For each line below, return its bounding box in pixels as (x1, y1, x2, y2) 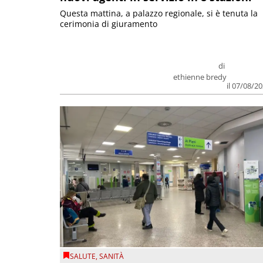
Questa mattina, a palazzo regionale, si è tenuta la (60, 7, 258, 19)
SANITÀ (99, 251, 124, 262)
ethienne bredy (173, 71, 227, 82)
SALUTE (70, 251, 96, 262)
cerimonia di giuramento (60, 18, 157, 29)
